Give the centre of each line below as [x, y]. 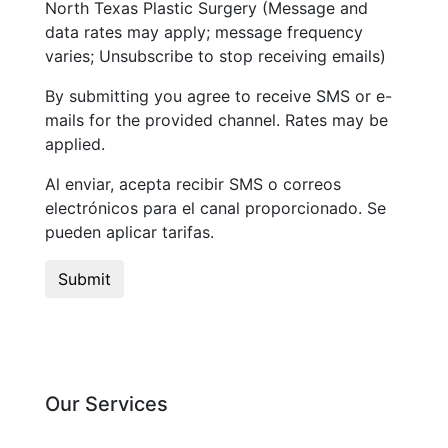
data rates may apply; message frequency [204, 32]
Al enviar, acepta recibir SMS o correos [193, 184]
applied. [75, 144]
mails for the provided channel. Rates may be [216, 120]
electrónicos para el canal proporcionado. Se [215, 208]
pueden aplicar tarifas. [129, 232]
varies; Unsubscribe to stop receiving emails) [215, 56]
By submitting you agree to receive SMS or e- [218, 96]
